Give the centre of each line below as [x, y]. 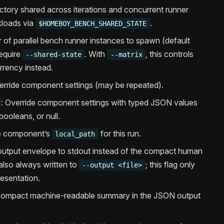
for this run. [119, 134]
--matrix [126, 55]
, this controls [170, 54]
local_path [75, 134]
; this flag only [170, 165]
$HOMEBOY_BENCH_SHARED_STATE [93, 24]
